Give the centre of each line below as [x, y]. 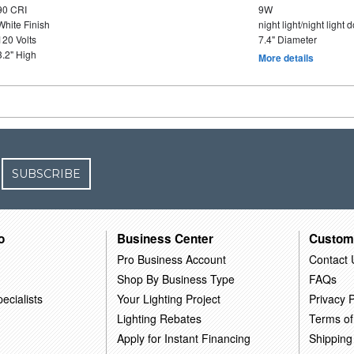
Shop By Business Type [176, 279]
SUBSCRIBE [47, 174]
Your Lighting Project [169, 298]
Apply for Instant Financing [184, 338]
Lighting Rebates [160, 318]
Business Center [166, 238]
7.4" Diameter [287, 39]
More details [286, 58]
